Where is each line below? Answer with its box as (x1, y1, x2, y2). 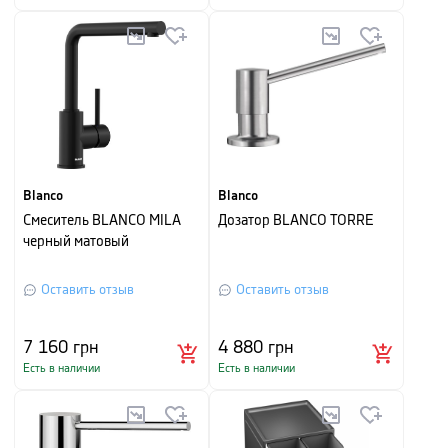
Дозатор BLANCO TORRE (218, 214, 374, 228)
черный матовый (23, 235, 129, 249)
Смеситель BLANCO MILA (23, 214, 181, 228)
